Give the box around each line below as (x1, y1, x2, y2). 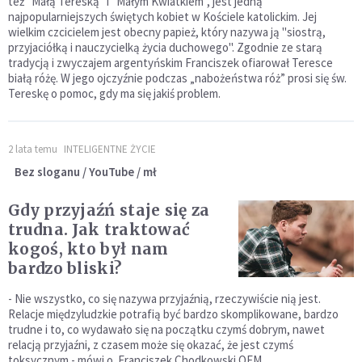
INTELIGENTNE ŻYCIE (64, 142, 156, 157)
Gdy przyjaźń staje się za (8, 200, 210, 221)
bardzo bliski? (8, 259, 122, 279)
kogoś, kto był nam (8, 239, 169, 259)
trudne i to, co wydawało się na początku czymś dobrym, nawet (8, 322, 325, 338)
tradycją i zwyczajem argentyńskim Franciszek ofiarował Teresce (8, 55, 333, 71)
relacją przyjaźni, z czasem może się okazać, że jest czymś (8, 337, 293, 353)
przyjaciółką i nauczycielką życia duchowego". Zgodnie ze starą (8, 40, 322, 56)
